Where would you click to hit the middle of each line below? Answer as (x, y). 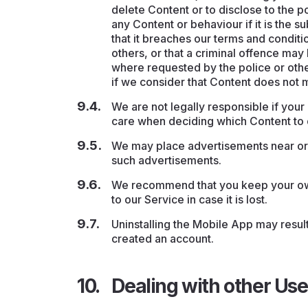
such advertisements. (167, 161)
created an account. (163, 239)
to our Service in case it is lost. (191, 200)
